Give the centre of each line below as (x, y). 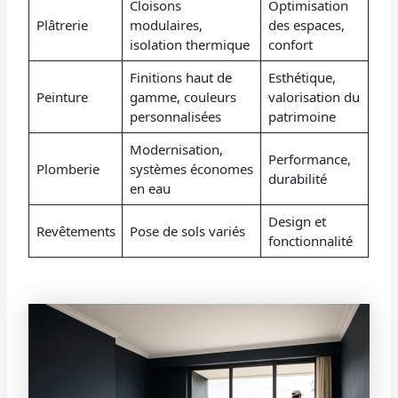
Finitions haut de (180, 77)
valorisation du (314, 96)
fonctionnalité (310, 240)
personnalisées (175, 116)
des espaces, (306, 24)
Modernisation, (176, 149)
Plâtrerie (62, 24)
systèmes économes (191, 168)
